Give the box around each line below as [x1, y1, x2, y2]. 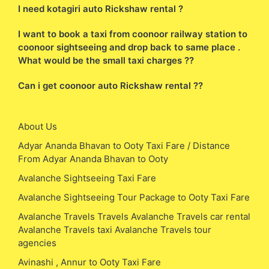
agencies [18, 237, 56, 249]
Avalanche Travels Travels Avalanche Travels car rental [18, 210, 250, 222]
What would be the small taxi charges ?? [18, 54, 194, 66]
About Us [18, 120, 57, 132]
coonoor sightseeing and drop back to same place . [18, 41, 240, 53]
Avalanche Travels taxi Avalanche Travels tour [18, 223, 211, 235]
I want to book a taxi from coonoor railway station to [18, 28, 247, 40]
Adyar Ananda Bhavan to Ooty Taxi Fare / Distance [18, 139, 230, 151]
